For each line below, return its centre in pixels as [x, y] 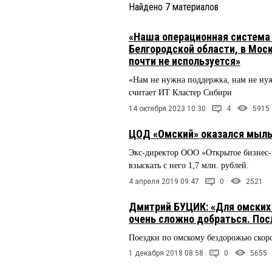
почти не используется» [185, 61]
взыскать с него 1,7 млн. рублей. [190, 165]
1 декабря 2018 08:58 [166, 253]
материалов [194, 7]
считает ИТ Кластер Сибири [180, 93]
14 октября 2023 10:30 [167, 108]
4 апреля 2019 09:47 [164, 181]
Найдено [147, 7]
